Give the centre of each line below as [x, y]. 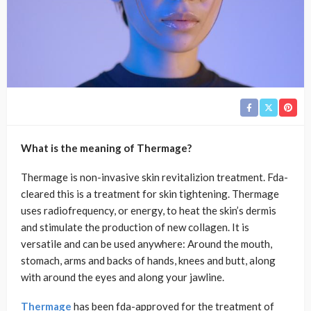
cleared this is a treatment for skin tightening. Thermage [150, 194]
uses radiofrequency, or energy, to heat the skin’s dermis [149, 211]
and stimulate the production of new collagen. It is [135, 227]
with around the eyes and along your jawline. [123, 277]
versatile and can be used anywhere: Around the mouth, [146, 244]
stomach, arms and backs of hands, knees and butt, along [148, 261]
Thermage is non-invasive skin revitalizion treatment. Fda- [154, 177]
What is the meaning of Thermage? [106, 148]
